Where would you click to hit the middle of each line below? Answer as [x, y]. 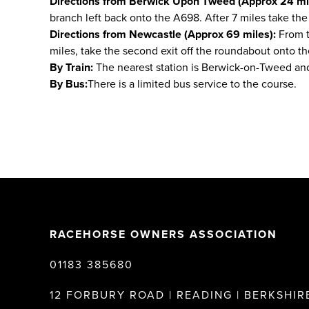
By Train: [71, 68]
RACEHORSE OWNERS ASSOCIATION [166, 235]
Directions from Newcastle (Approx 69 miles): [163, 34]
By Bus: [69, 84]
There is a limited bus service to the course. [193, 84]
